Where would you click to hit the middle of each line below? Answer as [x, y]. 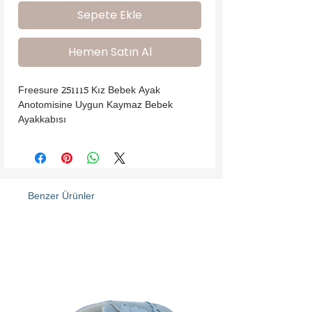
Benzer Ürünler [61, 197]
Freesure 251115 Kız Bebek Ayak [89, 91]
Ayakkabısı [42, 120]
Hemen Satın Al [110, 52]
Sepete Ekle [110, 15]
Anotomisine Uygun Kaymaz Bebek [95, 106]
